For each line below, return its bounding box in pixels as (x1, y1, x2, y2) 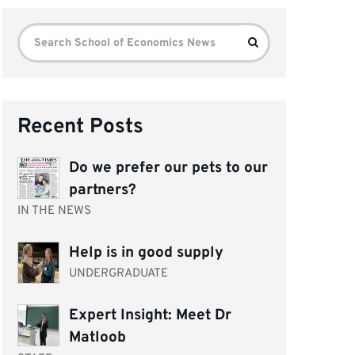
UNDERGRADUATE (68, 266, 168, 282)
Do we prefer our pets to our (68, 158, 268, 177)
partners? (68, 180, 136, 200)
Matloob (68, 327, 126, 347)
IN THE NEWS (17, 204, 92, 219)
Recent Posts (17, 113, 144, 140)
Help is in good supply (68, 242, 223, 262)
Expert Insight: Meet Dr (68, 305, 231, 325)
